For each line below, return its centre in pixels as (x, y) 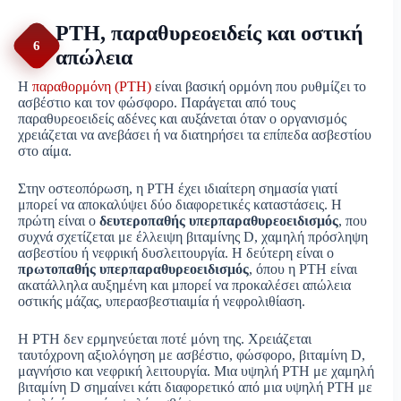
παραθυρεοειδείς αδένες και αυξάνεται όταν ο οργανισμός (182, 119)
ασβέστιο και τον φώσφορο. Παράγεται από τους (157, 103)
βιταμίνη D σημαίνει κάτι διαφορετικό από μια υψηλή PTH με (195, 388)
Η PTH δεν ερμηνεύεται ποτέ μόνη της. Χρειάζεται (165, 339)
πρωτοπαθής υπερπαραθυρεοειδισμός (133, 269)
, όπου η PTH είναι (303, 269)
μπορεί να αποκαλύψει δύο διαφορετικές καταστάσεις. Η (180, 205)
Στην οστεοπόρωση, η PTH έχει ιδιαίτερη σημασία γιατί (178, 189)
